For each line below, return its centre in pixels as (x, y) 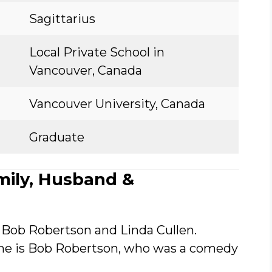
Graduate (57, 137)
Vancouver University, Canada (117, 104)
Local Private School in (97, 52)
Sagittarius (62, 19)
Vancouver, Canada (86, 70)
